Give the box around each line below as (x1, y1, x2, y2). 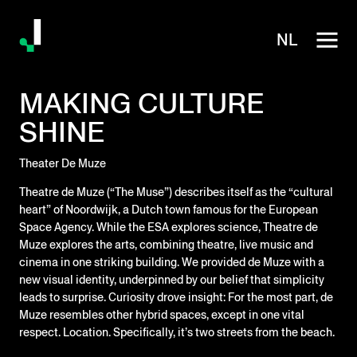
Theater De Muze (19, 155, 106, 172)
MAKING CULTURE (19, 83, 265, 124)
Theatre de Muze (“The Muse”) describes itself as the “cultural (19, 184, 333, 201)
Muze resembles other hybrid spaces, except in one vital (19, 307, 304, 324)
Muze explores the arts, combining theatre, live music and (19, 237, 313, 253)
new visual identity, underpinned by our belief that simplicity (19, 272, 324, 288)
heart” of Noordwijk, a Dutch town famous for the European (19, 202, 318, 218)
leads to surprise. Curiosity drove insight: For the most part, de (19, 289, 333, 306)
